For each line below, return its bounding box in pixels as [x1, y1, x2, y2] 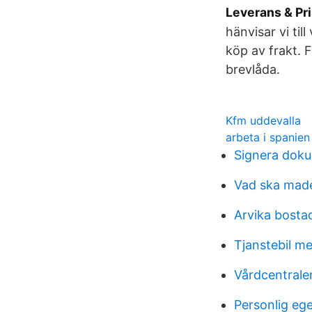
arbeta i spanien [226, 130, 310, 144]
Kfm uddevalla [226, 114, 301, 127]
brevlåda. [226, 62, 280, 77]
